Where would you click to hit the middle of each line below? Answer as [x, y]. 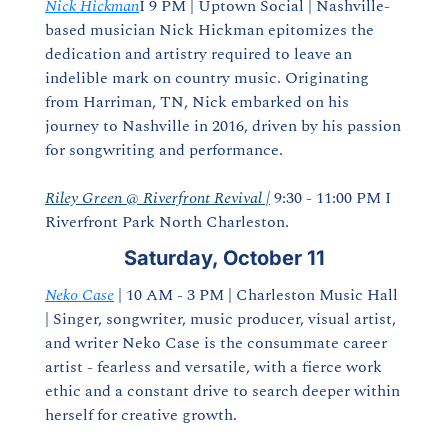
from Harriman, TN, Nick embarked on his [197, 102]
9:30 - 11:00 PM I [330, 198]
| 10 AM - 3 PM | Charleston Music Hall [256, 295]
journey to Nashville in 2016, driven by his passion [223, 126]
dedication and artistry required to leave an [198, 54]
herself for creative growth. [141, 415]
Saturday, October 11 [224, 258]
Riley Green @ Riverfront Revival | [157, 198]
